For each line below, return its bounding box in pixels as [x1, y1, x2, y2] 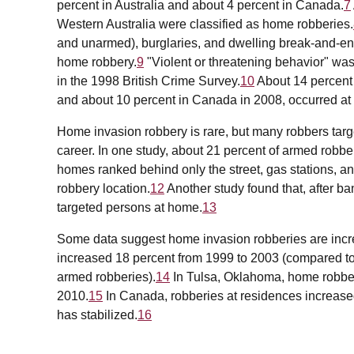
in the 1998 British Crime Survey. [57, 74, 240, 88]
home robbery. [57, 55, 137, 70]
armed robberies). [57, 270, 156, 284]
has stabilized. [57, 308, 137, 322]
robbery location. [57, 182, 150, 196]
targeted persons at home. [57, 201, 202, 215]
